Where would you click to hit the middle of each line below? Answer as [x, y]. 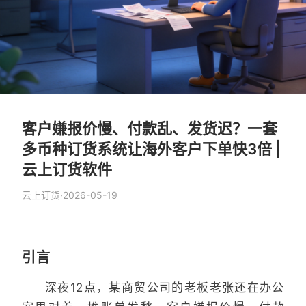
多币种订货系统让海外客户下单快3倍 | [151, 149]
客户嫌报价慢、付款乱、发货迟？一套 [150, 128]
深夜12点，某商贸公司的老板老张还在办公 [165, 287]
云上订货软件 [67, 169]
